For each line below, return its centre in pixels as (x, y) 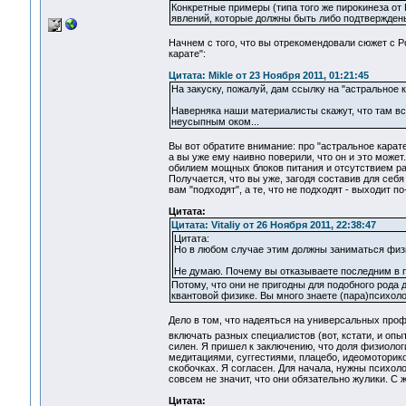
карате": (187, 54)
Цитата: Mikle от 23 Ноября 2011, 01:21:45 (268, 76)
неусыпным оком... (215, 122)
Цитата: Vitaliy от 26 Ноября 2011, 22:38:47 (273, 225)
